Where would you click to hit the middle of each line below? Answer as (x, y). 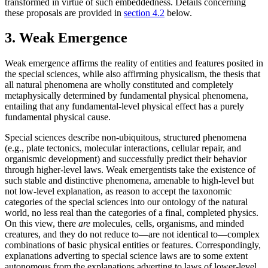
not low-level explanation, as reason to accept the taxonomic (118, 191)
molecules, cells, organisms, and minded (167, 224)
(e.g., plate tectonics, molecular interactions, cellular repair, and (123, 148)
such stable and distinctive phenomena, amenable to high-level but (129, 181)
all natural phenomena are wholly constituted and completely (119, 85)
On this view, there (42, 224)
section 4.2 (144, 13)
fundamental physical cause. (58, 117)
